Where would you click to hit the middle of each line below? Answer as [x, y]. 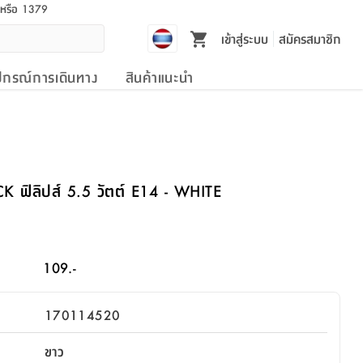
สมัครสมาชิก [310, 38]
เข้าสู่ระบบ [244, 38]
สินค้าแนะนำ [159, 77]
